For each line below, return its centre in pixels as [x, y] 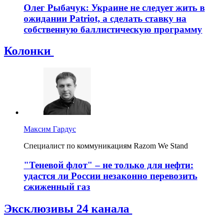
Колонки [29, 51]
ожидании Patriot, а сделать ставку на [105, 18]
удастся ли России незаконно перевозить [110, 176]
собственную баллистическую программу [113, 29]
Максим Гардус [50, 129]
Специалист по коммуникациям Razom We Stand [106, 146]
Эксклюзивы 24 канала [68, 208]
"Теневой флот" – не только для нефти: [109, 165]
